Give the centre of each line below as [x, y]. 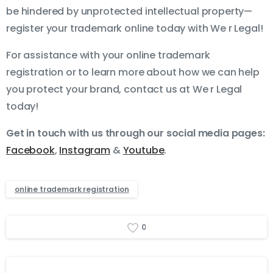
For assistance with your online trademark [108, 55]
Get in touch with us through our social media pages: [136, 133]
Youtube [144, 151]
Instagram [85, 151]
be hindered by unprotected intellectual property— [129, 12]
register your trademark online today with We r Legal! [135, 29]
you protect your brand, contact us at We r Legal [124, 90]
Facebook [30, 151]
